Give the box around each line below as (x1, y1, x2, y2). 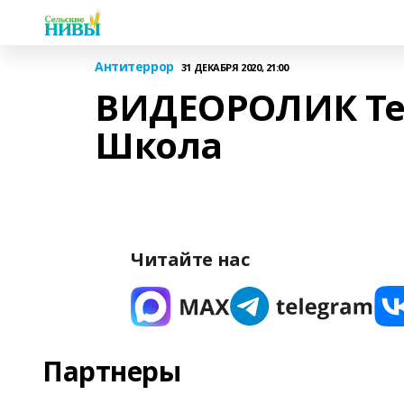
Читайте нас (131, 247, 250, 271)
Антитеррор (95, 58, 174, 75)
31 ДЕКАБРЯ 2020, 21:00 (180, 60, 289, 74)
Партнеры (42, 353, 181, 390)
